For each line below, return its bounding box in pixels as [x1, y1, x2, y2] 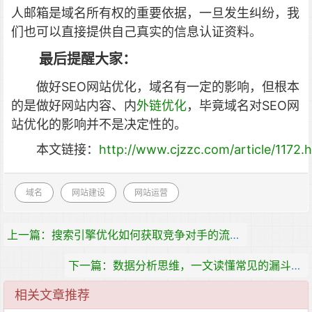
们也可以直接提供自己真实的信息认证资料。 [11, 24, 262, 39]
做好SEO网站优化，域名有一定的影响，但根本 [36, 79, 299, 94]
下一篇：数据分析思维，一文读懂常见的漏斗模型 [291, 258, 300, 272]
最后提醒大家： [39, 51, 136, 68]
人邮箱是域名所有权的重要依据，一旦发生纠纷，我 [11, 6, 299, 20]
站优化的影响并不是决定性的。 [11, 117, 187, 132]
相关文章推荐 [15, 288, 90, 302]
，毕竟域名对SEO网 [187, 98, 299, 113]
